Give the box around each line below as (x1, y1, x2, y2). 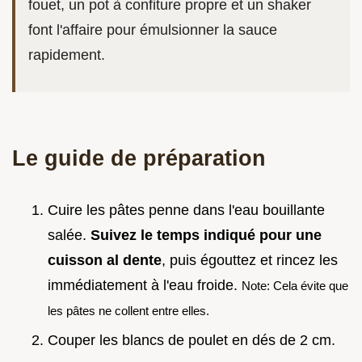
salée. (48, 227, 90, 244)
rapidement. (28, 47, 105, 64)
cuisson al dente (48, 252, 162, 269)
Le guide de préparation (12, 145, 266, 171)
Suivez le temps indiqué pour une (90, 227, 322, 244)
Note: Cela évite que (242, 279, 348, 293)
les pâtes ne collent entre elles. (48, 304, 209, 318)
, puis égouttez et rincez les (162, 252, 338, 269)
